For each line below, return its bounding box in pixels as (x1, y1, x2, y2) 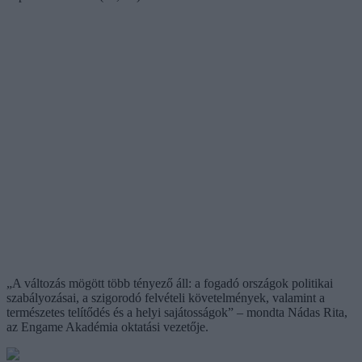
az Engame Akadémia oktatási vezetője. (6, 319, 208, 334)
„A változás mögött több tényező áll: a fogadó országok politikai (6, 276, 333, 290)
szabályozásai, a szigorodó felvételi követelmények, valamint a (6, 290, 325, 305)
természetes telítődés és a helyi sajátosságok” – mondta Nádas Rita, (6, 305, 347, 319)
